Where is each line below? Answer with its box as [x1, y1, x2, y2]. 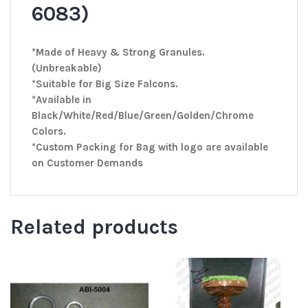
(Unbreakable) [32, 62, 102, 75]
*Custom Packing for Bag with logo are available [32, 141, 268, 154]
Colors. [32, 125, 66, 138]
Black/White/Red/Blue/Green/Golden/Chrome [32, 109, 254, 122]
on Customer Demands [32, 157, 143, 170]
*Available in [32, 93, 91, 107]
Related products [10, 214, 178, 239]
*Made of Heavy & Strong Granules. [32, 46, 205, 59]
